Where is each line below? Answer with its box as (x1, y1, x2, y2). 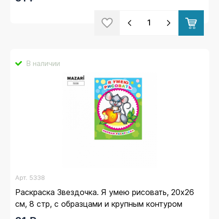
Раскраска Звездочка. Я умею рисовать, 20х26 (15, 187, 194, 197)
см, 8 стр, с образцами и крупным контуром (15, 198, 182, 209)
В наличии (26, 58, 60, 68)
